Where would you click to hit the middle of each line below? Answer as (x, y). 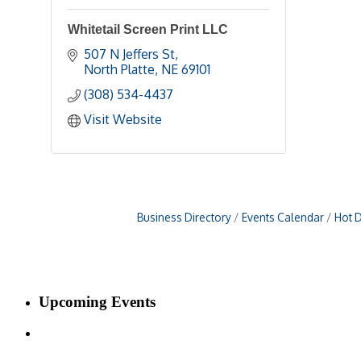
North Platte (119, 69)
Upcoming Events (97, 302)
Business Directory (184, 217)
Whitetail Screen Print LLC (148, 29)
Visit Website (123, 119)
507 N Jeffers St (129, 54)
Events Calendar (282, 217)
